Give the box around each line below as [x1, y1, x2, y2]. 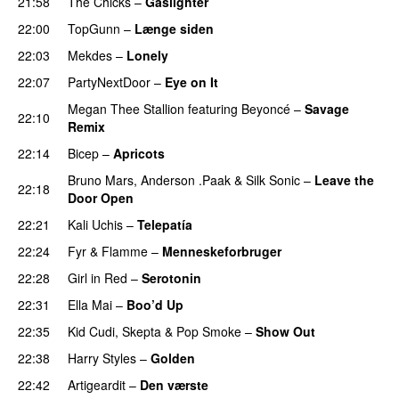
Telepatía [137, 215, 192, 233]
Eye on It [165, 72, 218, 91]
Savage [305, 99, 349, 118]
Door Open [68, 188, 134, 207]
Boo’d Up [126, 295, 183, 313]
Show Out [256, 322, 315, 340]
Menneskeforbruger [162, 241, 281, 260]
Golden [151, 348, 195, 367]
